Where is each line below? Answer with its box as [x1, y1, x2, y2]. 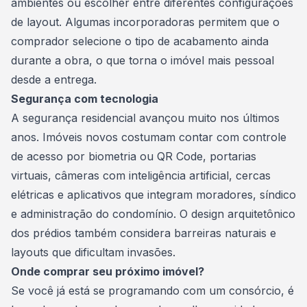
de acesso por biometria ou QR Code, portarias [11, 149, 256, 163]
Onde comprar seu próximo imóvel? [11, 265, 204, 278]
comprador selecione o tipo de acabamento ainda [11, 34, 269, 48]
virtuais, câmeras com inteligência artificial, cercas [11, 169, 271, 182]
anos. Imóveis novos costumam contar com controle [11, 130, 286, 144]
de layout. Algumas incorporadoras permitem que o [11, 15, 280, 29]
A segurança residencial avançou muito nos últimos [11, 111, 280, 125]
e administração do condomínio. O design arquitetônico [11, 207, 295, 221]
